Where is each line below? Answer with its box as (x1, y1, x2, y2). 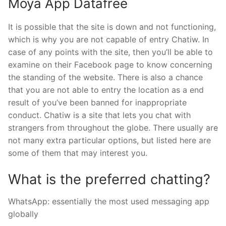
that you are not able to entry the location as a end (8, 85, 204, 95)
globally (8, 208, 38, 219)
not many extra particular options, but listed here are (8, 135, 211, 146)
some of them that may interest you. (8, 148, 147, 158)
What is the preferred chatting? (8, 171, 210, 188)
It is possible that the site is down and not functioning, (8, 22, 216, 32)
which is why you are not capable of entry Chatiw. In (8, 34, 209, 45)
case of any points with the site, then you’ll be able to (8, 47, 213, 58)
